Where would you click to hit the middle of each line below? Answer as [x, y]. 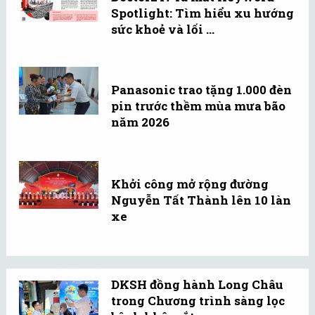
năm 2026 [140, 122]
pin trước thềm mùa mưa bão [198, 106]
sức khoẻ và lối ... [163, 30]
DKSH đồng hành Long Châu [197, 284]
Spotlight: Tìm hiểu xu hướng [202, 13]
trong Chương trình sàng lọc [198, 300]
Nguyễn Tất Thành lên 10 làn [201, 200]
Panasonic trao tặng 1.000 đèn [201, 90]
